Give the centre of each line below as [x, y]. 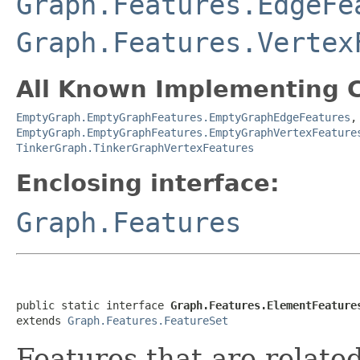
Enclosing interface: [148, 183]
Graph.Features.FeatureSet [148, 320]
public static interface [93, 305]
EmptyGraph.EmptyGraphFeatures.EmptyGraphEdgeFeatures [183, 117]
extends [42, 320]
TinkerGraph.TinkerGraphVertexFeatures [135, 147]
